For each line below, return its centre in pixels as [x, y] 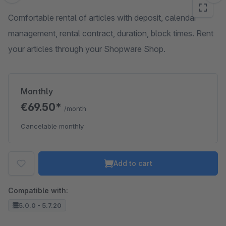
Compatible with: [38, 190]
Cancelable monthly [52, 126]
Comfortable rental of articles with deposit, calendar [102, 18]
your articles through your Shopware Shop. [87, 49]
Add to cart [133, 163]
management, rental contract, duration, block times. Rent [111, 33]
